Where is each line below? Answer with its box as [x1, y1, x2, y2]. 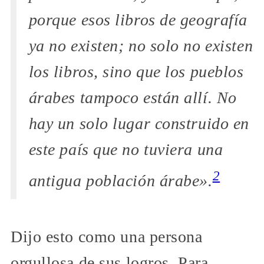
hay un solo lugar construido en [28, 114, 249, 133]
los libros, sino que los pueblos [28, 62, 244, 81]
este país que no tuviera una [28, 140, 223, 159]
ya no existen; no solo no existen [28, 36, 253, 55]
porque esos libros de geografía [28, 10, 247, 29]
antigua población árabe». [28, 171, 213, 190]
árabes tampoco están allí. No [28, 88, 237, 107]
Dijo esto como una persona [11, 227, 203, 246]
